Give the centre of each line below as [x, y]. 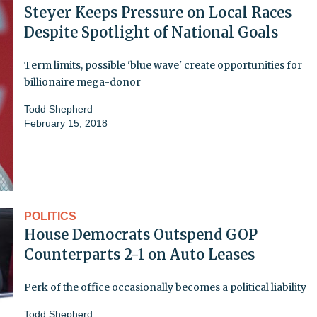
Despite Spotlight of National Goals [151, 32]
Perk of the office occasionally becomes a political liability [165, 287]
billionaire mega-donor [82, 82]
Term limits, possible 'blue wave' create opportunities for [163, 65]
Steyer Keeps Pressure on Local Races [158, 12]
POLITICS [50, 216]
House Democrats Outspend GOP [141, 234]
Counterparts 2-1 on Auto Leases [139, 254]
